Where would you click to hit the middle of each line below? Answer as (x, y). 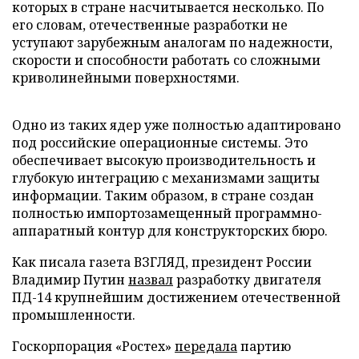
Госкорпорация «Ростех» (93, 346)
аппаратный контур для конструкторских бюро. (170, 230)
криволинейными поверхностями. (126, 77)
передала (206, 346)
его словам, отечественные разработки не (150, 24)
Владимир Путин (70, 279)
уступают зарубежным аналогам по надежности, (172, 42)
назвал (151, 279)
